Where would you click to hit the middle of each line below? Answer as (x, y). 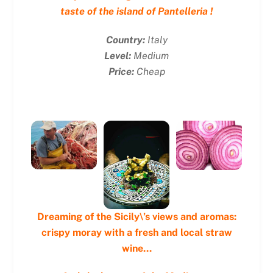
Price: (121, 71)
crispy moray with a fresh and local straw (136, 232)
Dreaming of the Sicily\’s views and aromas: (136, 216)
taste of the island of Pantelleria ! (136, 12)
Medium (150, 55)
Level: (118, 55)
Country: (125, 40)
